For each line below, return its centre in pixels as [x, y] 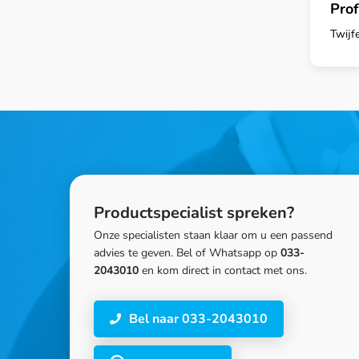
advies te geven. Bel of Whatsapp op [187, 253]
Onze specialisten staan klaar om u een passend [213, 236]
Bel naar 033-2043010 [198, 319]
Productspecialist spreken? [194, 213]
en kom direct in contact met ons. [223, 271]
